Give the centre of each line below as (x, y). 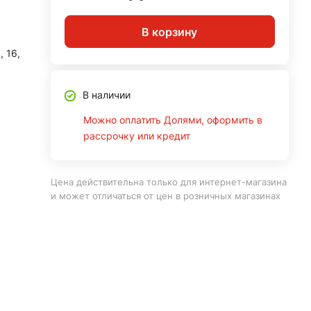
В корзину (170, 32)
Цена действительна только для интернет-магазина (168, 182)
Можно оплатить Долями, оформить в (173, 120)
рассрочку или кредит (136, 136)
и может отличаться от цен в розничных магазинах (165, 196)
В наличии (106, 95)
